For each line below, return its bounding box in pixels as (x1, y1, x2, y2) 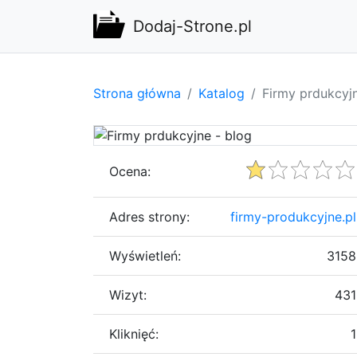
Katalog (198, 84, 245, 101)
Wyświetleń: (109, 247, 181, 264)
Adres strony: (109, 208, 190, 225)
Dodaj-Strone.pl (133, 17, 252, 36)
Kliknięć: (109, 325, 159, 342)
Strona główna (93, 84, 181, 101)
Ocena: (109, 163, 151, 179)
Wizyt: (109, 286, 147, 303)
